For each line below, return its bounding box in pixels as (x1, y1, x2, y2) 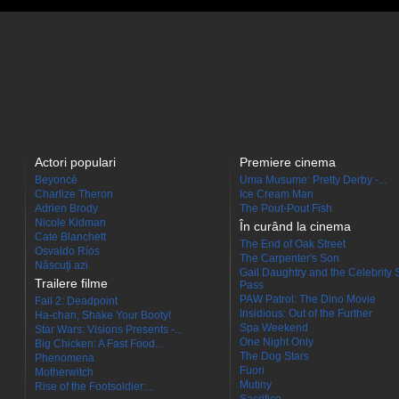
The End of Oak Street (240, 238, 346, 250)
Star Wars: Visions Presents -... (35, 323, 183, 336)
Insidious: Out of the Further (240, 307, 372, 320)
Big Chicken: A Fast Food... (35, 338, 163, 350)
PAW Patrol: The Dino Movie (240, 293, 376, 305)
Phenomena (35, 352, 94, 364)
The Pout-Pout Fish (240, 202, 332, 215)
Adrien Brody (35, 202, 98, 215)
